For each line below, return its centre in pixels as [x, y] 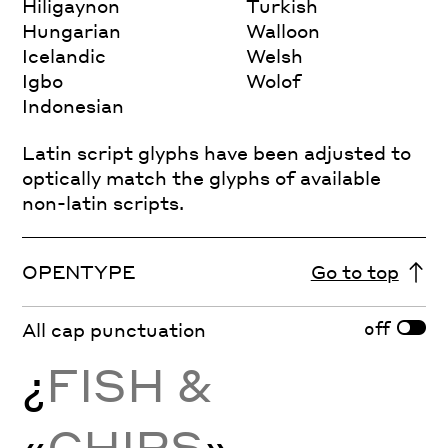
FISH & [129, 383]
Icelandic [64, 55]
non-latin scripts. [103, 202]
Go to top [354, 271]
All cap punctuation [114, 329]
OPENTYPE [79, 271]
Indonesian [73, 105]
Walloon [283, 30]
